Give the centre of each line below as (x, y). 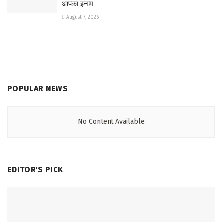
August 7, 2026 (82, 17)
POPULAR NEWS (38, 88)
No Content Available (111, 121)
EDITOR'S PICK (35, 169)
